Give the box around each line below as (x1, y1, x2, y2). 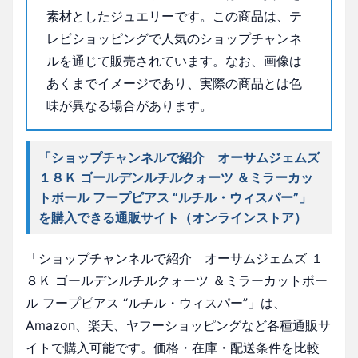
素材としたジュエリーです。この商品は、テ (46, 8, 302, 25)
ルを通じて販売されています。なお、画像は (46, 53, 302, 70)
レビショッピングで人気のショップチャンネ (46, 30, 302, 47)
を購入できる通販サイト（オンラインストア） (38, 209, 308, 226)
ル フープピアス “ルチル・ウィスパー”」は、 (26, 295, 286, 312)
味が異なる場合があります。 (46, 97, 213, 114)
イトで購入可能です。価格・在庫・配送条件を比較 (26, 340, 320, 356)
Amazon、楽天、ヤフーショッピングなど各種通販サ (26, 317, 331, 334)
